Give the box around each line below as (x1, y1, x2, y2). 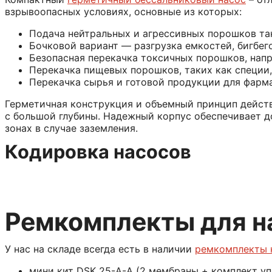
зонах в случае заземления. (5, 122, 138, 135)
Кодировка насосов (5, 140, 191, 163)
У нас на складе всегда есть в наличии (5, 243, 195, 256)
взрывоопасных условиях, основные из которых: (5, 5, 242, 18)
